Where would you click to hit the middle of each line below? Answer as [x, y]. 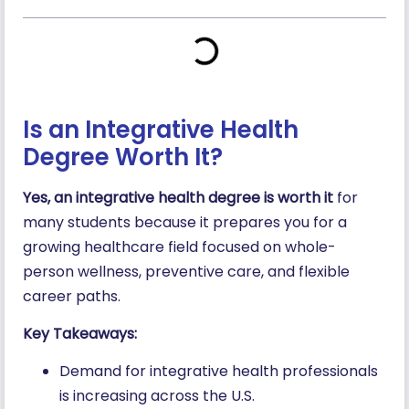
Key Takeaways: [80, 334]
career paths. [73, 296]
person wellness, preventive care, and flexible [186, 271]
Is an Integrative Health [161, 129]
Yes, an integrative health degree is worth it [178, 197]
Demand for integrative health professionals [219, 372]
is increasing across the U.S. [161, 396]
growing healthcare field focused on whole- [179, 246]
